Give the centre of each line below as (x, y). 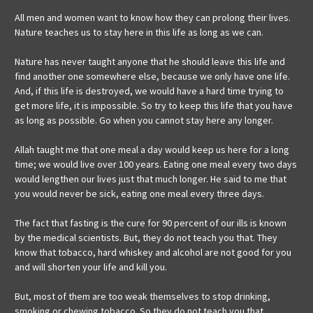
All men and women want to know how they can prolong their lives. (153, 18)
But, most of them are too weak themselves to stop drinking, (143, 297)
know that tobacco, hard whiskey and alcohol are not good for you (153, 253)
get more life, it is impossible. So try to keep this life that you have (154, 106)
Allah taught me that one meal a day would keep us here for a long (152, 150)
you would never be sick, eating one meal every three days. (139, 194)
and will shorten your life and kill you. (91, 267)
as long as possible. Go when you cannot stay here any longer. (144, 121)
